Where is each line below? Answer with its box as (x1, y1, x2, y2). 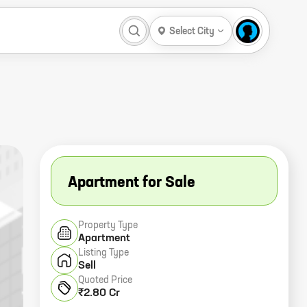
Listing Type (78, 248, 129, 258)
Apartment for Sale (68, 175, 195, 191)
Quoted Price (78, 275, 132, 285)
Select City (169, 27, 214, 36)
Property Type (78, 221, 138, 230)
